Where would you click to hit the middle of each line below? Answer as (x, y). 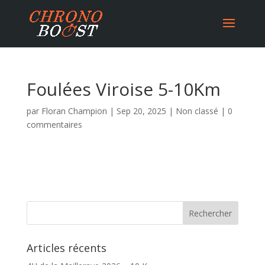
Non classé (197, 111)
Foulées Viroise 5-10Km (123, 89)
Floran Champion (74, 111)
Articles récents (66, 248)
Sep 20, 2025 (141, 111)
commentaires (54, 125)
